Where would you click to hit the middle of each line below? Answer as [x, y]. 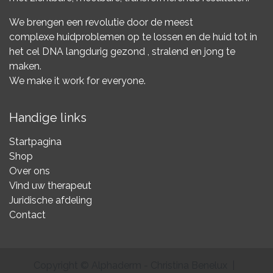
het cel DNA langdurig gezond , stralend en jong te [122, 52]
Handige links [48, 118]
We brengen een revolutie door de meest [101, 23]
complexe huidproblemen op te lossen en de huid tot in [133, 37]
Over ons [30, 171]
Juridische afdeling [51, 200]
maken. [25, 66]
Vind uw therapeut [50, 186]
